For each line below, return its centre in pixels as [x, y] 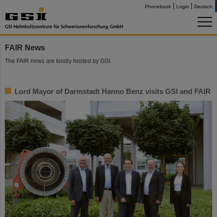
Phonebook [158, 7]
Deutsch [203, 7]
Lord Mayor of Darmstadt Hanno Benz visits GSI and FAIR [113, 91]
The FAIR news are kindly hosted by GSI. [58, 61]
